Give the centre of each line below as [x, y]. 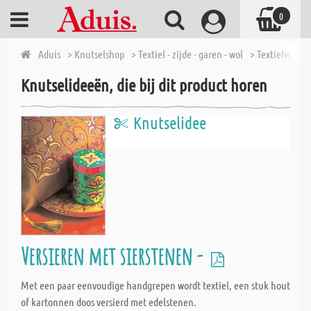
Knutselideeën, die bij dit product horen [144, 85]
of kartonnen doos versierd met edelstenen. [109, 302]
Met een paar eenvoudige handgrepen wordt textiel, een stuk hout [155, 285]
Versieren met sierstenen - [114, 256]
